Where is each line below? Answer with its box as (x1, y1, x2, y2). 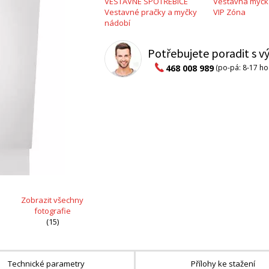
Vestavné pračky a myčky (104, 7, 197, 18)
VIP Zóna (213, 7, 246, 18)
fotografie (34, 205, 71, 216)
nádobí (104, 17, 130, 29)
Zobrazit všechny (21, 195, 83, 205)
